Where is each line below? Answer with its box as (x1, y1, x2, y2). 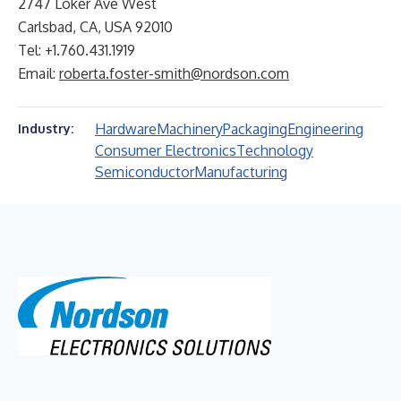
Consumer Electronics (95, 141, 236, 159)
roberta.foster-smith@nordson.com (59, 64, 289, 82)
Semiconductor (95, 163, 194, 181)
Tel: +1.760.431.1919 (18, 41, 135, 59)
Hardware (95, 120, 157, 138)
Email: (18, 64, 59, 82)
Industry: (18, 121, 73, 136)
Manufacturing (194, 163, 287, 181)
